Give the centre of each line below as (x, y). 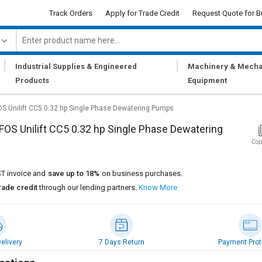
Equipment (208, 80)
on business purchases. (142, 173)
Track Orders (71, 13)
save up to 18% (74, 173)
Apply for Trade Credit (142, 13)
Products (32, 80)
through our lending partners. (88, 187)
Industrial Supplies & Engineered (76, 66)
